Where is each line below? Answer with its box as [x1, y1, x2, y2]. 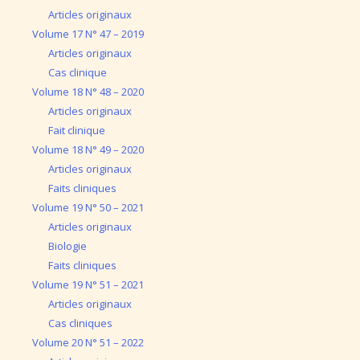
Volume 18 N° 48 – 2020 [32, 84, 144, 99]
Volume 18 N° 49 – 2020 [32, 142, 144, 157]
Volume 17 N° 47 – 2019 [32, 27, 144, 41]
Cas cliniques [47, 316, 112, 330]
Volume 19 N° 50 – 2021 [32, 200, 144, 215]
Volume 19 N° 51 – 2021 [32, 277, 144, 292]
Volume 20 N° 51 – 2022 [32, 335, 144, 350]
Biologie [47, 239, 87, 253]
